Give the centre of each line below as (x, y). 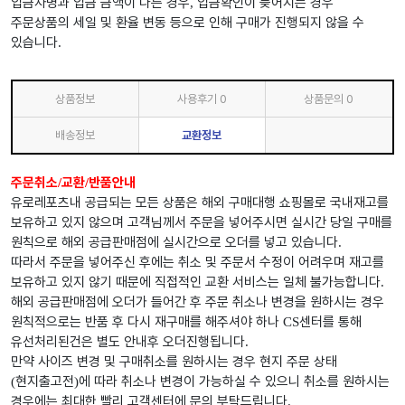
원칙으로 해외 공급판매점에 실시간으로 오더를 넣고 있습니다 (174, 243)
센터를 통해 (330, 322)
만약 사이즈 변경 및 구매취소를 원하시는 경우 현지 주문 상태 (174, 362)
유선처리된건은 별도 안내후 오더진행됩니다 (128, 342)
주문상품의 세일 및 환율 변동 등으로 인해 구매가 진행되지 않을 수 (188, 23)
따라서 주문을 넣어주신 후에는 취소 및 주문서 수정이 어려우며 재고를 (198, 263)
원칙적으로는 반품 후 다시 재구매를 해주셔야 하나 (147, 322)
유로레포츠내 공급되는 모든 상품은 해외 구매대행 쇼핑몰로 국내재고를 (200, 203)
